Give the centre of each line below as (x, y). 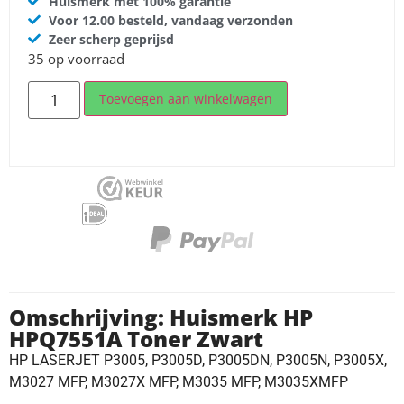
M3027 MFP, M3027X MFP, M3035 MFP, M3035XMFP (179, 382)
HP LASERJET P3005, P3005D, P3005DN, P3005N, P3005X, (198, 361)
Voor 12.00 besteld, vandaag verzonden (170, 20)
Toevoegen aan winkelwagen (186, 99)
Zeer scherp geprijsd (111, 39)
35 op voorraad (76, 58)
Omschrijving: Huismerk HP (161, 317)
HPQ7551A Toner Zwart (136, 339)
